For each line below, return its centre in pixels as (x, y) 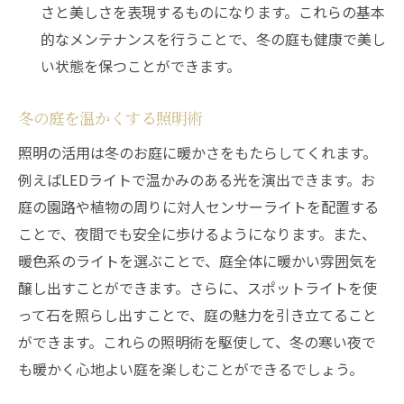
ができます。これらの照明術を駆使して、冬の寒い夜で (197, 342)
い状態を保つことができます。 (141, 66)
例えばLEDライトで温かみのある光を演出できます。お (197, 179)
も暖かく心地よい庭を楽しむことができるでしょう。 (191, 369)
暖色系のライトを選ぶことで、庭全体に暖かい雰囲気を (198, 261)
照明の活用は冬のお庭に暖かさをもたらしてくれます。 (197, 152)
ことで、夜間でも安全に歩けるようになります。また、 (197, 234)
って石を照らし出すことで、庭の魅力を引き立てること (197, 315)
